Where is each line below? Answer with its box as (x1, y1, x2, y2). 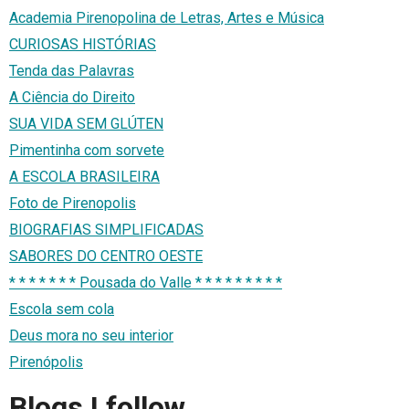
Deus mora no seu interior (9, 326, 173, 344)
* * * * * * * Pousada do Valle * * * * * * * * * (9, 273, 282, 291)
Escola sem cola (9, 299, 114, 318)
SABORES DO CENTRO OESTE (9, 246, 203, 265)
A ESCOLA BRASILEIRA (9, 167, 160, 185)
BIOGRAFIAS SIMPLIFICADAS (9, 220, 204, 238)
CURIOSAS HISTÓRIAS (9, 35, 156, 53)
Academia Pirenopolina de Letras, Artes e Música (9, 8, 324, 26)
